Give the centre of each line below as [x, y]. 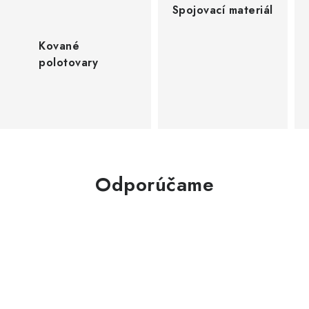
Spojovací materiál [222, 10]
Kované [59, 46]
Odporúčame [154, 184]
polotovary [69, 62]
